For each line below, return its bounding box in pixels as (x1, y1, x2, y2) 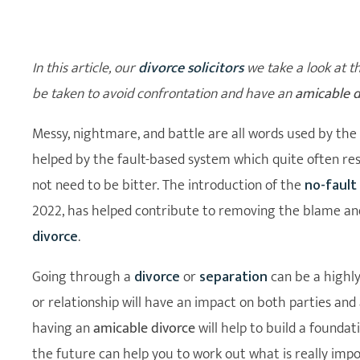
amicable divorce (93, 316, 195, 341)
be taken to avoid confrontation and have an (32, 81, 295, 106)
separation (199, 264, 268, 289)
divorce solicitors (138, 55, 243, 80)
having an (32, 316, 93, 341)
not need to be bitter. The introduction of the (32, 173, 305, 198)
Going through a (32, 264, 134, 289)
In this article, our (32, 55, 138, 80)
